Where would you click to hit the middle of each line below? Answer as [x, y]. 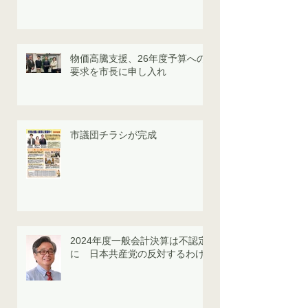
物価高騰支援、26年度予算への [138, 59]
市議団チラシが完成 [113, 135]
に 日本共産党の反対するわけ [137, 254]
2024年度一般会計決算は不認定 [139, 241]
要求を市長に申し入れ [118, 72]
